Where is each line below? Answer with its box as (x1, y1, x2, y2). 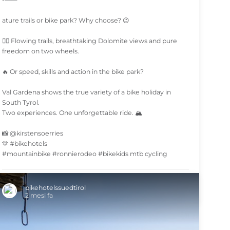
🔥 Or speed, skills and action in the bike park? (2, 68, 144, 75)
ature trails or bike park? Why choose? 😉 (2, 16, 130, 24)
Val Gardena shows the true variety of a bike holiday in (2, 88, 171, 96)
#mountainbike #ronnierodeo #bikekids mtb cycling (2, 150, 168, 158)
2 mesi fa (25, 191, 53, 200)
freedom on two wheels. (2, 47, 80, 55)
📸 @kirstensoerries (2, 129, 64, 137)
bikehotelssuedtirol (25, 184, 86, 192)
